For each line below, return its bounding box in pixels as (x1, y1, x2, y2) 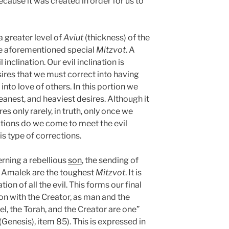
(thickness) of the (83, 32, 150, 42)
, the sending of (82, 155, 139, 165)
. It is (125, 167, 142, 177)
